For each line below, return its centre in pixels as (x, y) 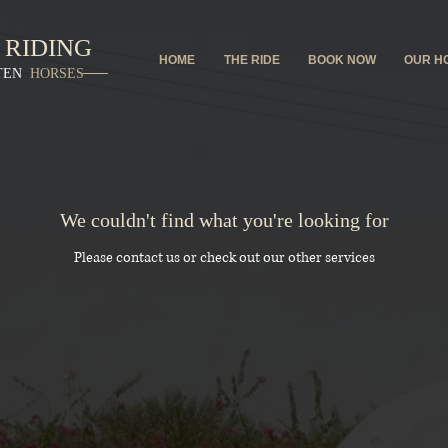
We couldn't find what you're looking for (224, 220)
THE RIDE (251, 60)
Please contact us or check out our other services (224, 257)
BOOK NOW (342, 60)
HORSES (56, 73)
